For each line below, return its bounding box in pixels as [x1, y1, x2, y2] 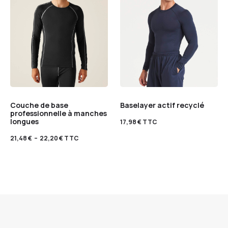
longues [10, 117, 39, 127]
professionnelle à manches [10, 108, 107, 119]
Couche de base [10, 100, 68, 110]
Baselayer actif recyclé [120, 100, 204, 110]
